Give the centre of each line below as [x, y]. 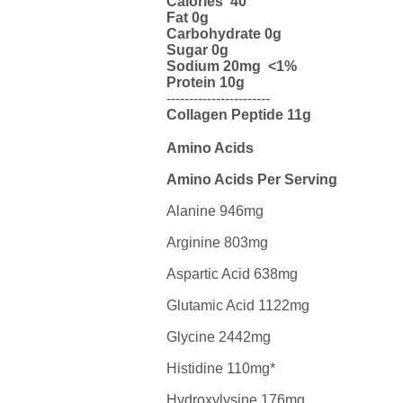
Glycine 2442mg [218, 337]
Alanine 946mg [215, 211]
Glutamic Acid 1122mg [237, 305]
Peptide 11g [269, 115]
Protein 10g [205, 82]
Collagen [197, 115]
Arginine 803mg [217, 242]
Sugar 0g [197, 50]
